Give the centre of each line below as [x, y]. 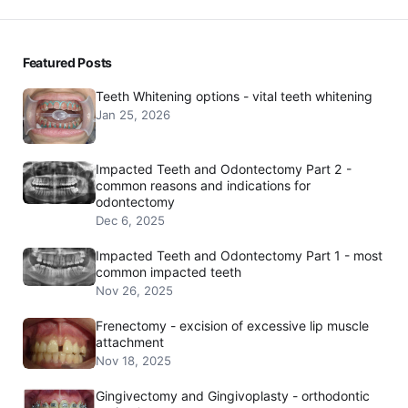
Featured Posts [68, 63]
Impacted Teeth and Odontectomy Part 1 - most [239, 256]
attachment [130, 342]
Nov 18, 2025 [133, 361]
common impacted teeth [168, 272]
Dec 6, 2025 [130, 220]
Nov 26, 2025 [134, 291]
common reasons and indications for [203, 185]
